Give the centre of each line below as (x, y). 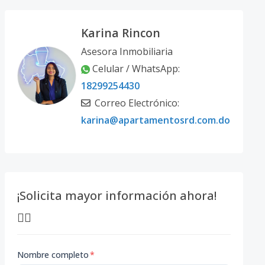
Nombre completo (53, 255)
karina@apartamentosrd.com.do (155, 120)
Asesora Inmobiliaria (127, 51)
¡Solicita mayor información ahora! (117, 195)
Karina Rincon (120, 33)
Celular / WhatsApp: (136, 69)
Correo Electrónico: (135, 103)
